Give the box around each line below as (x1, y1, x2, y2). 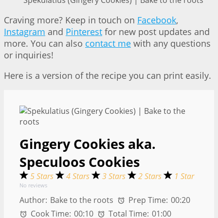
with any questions (131, 37, 211, 50)
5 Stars (30, 171, 55, 182)
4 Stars (66, 171, 91, 182)
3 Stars (102, 171, 127, 182)
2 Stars (138, 171, 163, 182)
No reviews (19, 182, 47, 189)
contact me (85, 37, 131, 50)
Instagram (4, 26, 45, 38)
